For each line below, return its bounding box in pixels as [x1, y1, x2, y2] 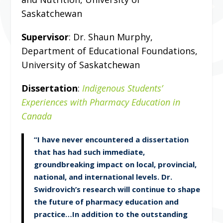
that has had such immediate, [33, 147, 145, 157]
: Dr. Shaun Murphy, [68, 31, 153, 43]
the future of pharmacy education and [33, 197, 179, 207]
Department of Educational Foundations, [21, 45, 198, 57]
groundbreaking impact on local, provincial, [33, 159, 197, 170]
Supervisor [21, 31, 69, 43]
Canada [21, 110, 52, 122]
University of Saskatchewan [21, 59, 140, 71]
